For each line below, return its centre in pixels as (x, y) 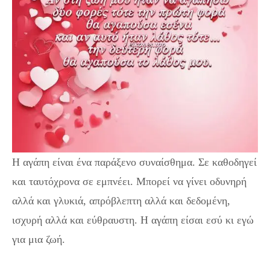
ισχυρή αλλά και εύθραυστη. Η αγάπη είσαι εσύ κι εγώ (133, 220)
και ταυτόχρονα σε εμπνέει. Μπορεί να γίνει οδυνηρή (129, 181)
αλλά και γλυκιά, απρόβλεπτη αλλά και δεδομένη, (121, 201)
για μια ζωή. (39, 239)
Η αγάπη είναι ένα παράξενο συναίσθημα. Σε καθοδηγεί (134, 162)
